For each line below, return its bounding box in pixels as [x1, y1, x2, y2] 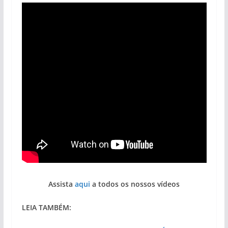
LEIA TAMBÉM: [21, 203, 71, 213]
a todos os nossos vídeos [90, 179, 180, 189]
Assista [48, 179, 75, 189]
